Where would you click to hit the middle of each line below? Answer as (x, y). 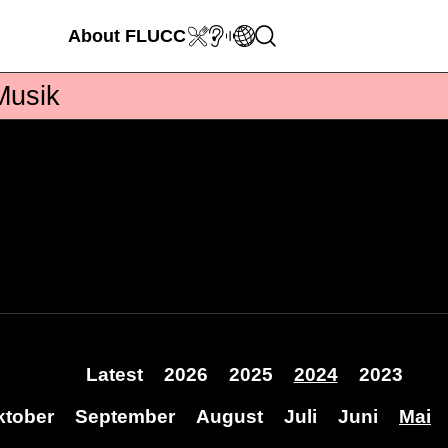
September (125, 416)
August (229, 416)
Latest (114, 374)
